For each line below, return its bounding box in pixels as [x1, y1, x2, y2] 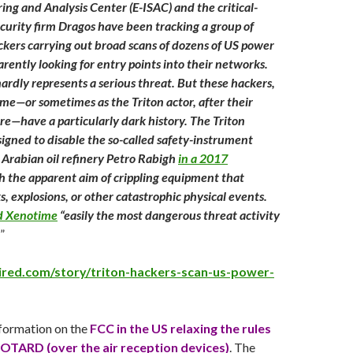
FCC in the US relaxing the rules [90, 321, 271, 336]
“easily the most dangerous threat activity [58, 207, 280, 222]
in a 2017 [178, 150, 228, 165]
